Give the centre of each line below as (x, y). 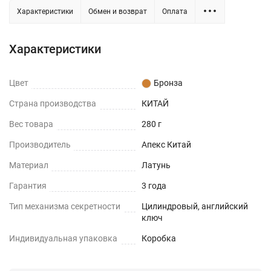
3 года (154, 186)
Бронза (168, 83)
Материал (29, 165)
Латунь (156, 165)
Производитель (40, 145)
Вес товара (31, 124)
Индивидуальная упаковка (63, 238)
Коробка (159, 238)
